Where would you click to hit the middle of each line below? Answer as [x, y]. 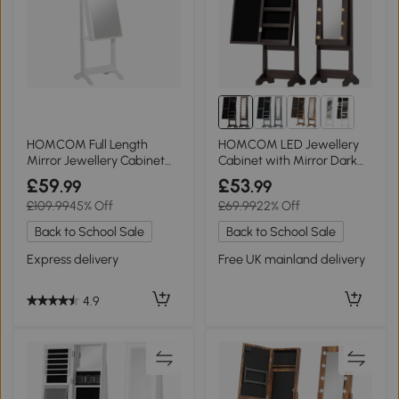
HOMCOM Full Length [87, 144]
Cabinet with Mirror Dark [288, 160]
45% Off [91, 206]
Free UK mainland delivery [292, 259]
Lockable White [68, 176]
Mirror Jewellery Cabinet [95, 160]
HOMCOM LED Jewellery [289, 144]
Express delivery [72, 259]
